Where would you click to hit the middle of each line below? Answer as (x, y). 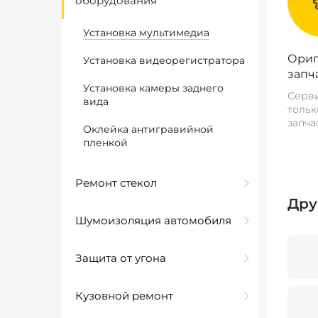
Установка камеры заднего (153, 88)
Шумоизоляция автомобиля (153, 220)
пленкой (105, 143)
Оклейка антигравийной (148, 129)
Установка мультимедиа (146, 33)
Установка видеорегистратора (164, 60)
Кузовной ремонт (124, 296)
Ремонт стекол (116, 183)
